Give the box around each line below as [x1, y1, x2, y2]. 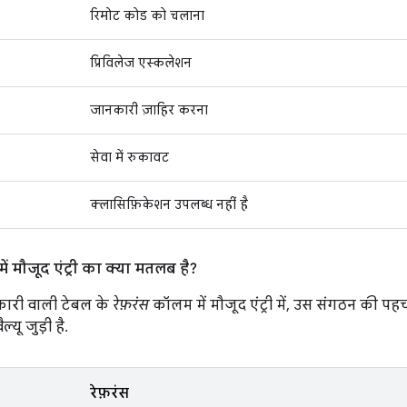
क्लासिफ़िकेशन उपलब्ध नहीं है [90, 196, 248, 213]
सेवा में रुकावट [90, 149, 169, 165]
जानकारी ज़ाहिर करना [90, 102, 208, 118]
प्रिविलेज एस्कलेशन [90, 55, 192, 71]
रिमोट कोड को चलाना [90, 7, 204, 24]
